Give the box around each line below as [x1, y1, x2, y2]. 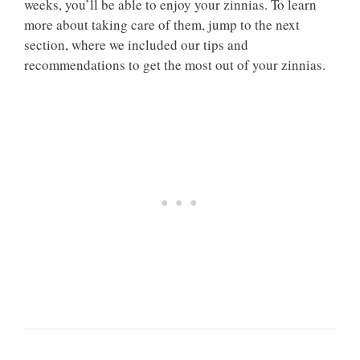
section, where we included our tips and [24, 35, 248, 54]
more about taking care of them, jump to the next [24, 15, 300, 34]
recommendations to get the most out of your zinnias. [24, 55, 325, 74]
